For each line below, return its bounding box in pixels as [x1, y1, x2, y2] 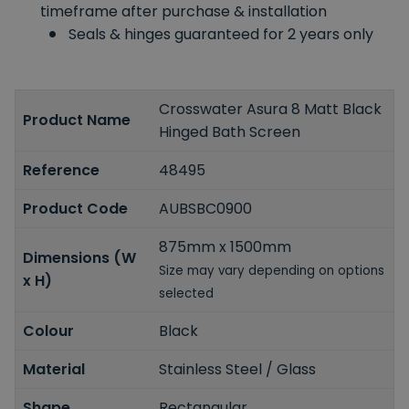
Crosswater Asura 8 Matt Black [159, 98, 383, 120]
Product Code [23, 197, 128, 219]
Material [23, 358, 85, 380]
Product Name [23, 110, 131, 131]
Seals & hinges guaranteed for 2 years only [68, 23, 373, 45]
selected [159, 284, 215, 302]
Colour [23, 320, 74, 341]
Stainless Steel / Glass [159, 358, 317, 380]
